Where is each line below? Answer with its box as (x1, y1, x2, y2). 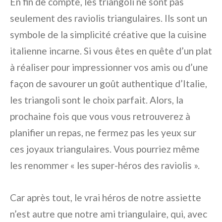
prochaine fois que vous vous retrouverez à (10, 110, 190, 122)
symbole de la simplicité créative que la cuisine (10, 28, 207, 40)
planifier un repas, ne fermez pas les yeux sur (10, 126, 196, 138)
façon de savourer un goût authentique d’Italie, (10, 77, 207, 89)
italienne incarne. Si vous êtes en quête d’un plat (10, 45, 212, 56)
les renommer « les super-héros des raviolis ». (10, 159, 200, 171)
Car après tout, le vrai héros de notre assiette (10, 191, 201, 203)
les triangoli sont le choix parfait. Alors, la (10, 94, 183, 106)
